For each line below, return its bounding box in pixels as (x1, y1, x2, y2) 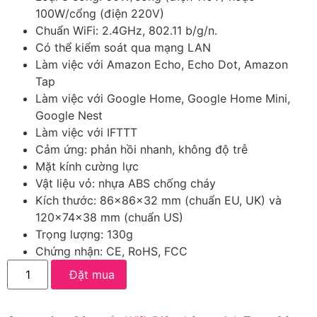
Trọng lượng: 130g (35, 226, 133, 241)
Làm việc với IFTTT (35, 125, 137, 139)
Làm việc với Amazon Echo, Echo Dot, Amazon (35, 57, 288, 71)
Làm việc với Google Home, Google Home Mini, (35, 91, 290, 105)
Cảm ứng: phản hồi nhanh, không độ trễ (35, 142, 248, 156)
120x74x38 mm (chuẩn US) (35, 209, 183, 224)
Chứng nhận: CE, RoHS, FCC (35, 243, 188, 258)
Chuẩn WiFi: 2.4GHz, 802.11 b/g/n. (35, 23, 217, 38)
